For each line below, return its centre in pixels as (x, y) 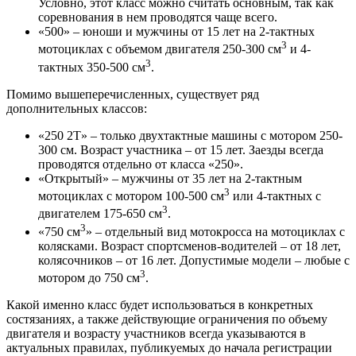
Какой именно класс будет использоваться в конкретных (160, 305)
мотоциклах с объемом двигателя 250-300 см (160, 49)
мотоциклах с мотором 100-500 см (131, 196)
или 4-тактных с (275, 196)
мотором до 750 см (89, 278)
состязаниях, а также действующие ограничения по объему (167, 319)
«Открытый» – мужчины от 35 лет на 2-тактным (170, 179)
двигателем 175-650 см (100, 214)
